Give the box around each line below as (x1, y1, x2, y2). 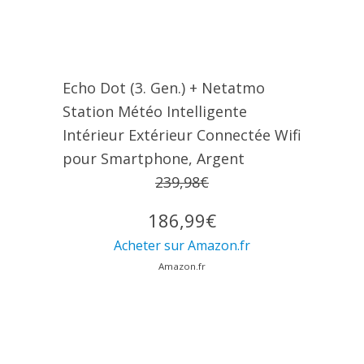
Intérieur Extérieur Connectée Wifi (62, 125, 301, 145)
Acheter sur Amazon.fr (114, 236, 250, 255)
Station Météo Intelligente (62, 102, 247, 122)
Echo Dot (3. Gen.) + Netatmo (62, 78, 265, 98)
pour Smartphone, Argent (62, 149, 245, 169)
